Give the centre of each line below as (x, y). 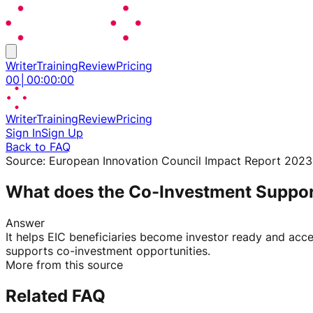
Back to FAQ (38, 147)
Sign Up (62, 133)
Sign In (23, 133)
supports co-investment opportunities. (108, 250)
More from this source (64, 264)
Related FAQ (56, 296)
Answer (25, 223)
